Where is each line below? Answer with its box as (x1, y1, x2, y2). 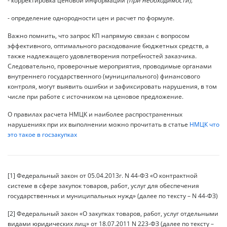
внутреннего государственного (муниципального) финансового (8, 71, 200, 81)
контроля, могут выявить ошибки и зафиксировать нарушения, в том (8, 82, 217, 91)
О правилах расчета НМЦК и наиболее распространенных (8, 109, 182, 119)
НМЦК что (190, 120, 219, 129)
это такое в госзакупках (8, 130, 77, 139)
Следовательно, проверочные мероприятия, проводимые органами (8, 61, 212, 70)
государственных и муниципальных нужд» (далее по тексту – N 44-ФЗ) (8, 191, 218, 200)
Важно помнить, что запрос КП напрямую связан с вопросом (8, 31, 190, 40)
